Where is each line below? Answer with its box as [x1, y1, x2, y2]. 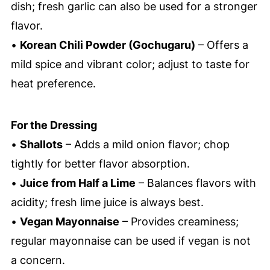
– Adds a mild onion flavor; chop [62, 138, 230, 151]
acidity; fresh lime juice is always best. [10, 196, 204, 209]
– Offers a [195, 39, 248, 52]
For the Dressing [10, 119, 97, 132]
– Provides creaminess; [119, 215, 239, 228]
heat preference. [10, 77, 96, 90]
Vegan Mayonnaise [19, 215, 119, 228]
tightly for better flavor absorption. [10, 157, 190, 171]
